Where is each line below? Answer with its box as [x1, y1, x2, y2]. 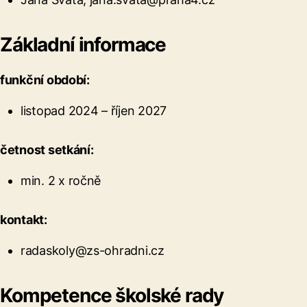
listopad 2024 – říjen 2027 [21, 103, 167, 118]
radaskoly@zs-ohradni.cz [21, 243, 164, 258]
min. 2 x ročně [21, 173, 101, 188]
